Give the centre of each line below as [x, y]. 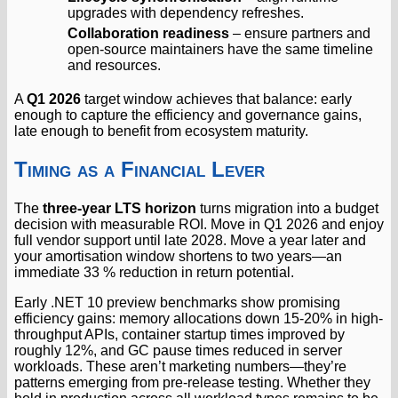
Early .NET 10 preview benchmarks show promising [177, 302]
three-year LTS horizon [119, 208]
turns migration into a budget [287, 208]
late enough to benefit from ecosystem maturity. [161, 131]
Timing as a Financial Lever [139, 169]
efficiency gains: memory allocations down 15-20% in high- [199, 318]
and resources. [114, 65]
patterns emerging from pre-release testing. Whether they [192, 382]
